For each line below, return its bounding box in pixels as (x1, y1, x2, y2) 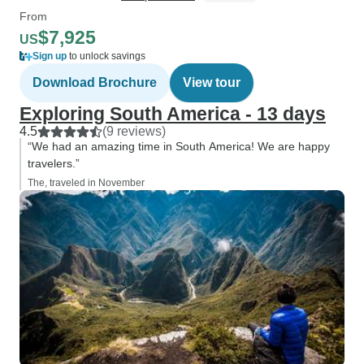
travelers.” (28, 157, 80, 170)
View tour (183, 76, 240, 89)
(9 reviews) (102, 124, 166, 138)
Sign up (32, 50, 67, 62)
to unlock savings (67, 50, 145, 62)
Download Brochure (32, 76, 157, 89)
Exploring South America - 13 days (19, 103, 326, 124)
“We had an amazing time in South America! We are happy (28, 140, 330, 153)
